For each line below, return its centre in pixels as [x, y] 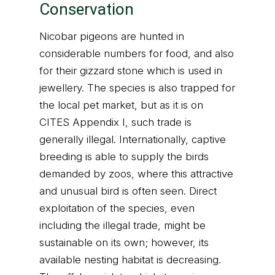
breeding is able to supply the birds [124, 157]
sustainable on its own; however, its [124, 242]
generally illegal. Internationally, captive [133, 139]
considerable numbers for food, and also [137, 53]
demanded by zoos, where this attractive [136, 174]
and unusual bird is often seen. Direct [128, 191]
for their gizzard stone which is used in [131, 71]
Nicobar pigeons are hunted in [112, 36]
